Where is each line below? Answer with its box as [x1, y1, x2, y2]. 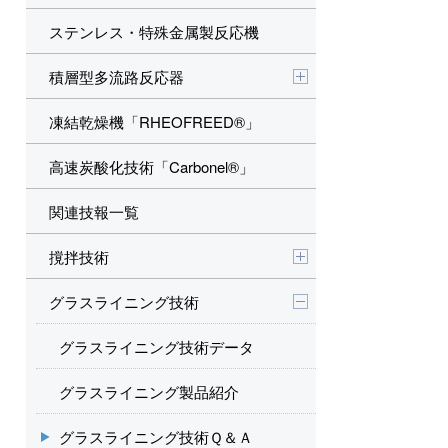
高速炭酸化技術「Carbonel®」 [49, 156, 254, 177]
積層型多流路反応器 [49, 66, 184, 87]
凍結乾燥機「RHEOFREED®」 [49, 111, 260, 132]
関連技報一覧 [49, 201, 139, 222]
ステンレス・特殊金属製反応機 [49, 21, 259, 42]
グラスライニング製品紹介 [59, 381, 239, 402]
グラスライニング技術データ [59, 336, 254, 357]
